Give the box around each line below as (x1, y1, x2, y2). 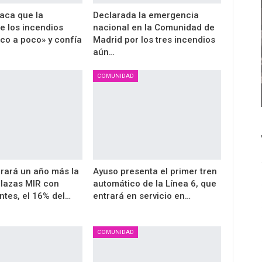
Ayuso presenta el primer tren (92, 166, 217, 177)
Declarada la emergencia (92, 9, 199, 20)
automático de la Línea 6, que (92, 178, 216, 189)
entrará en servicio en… (92, 191, 191, 202)
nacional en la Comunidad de (92, 22, 215, 33)
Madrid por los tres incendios (92, 34, 215, 45)
